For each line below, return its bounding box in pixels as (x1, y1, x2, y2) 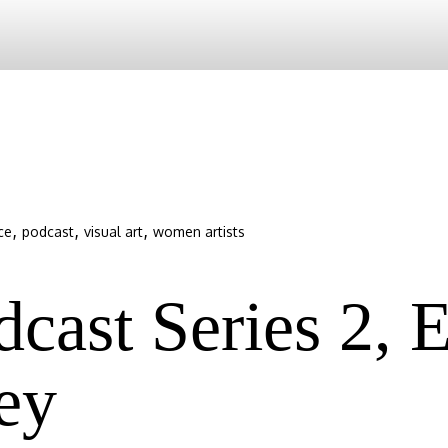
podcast (22, 222, 74, 240)
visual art (84, 222, 143, 240)
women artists (153, 222, 245, 240)
